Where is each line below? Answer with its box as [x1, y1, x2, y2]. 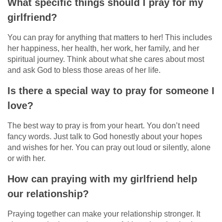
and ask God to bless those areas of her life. [7, 65, 161, 74]
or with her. [7, 154, 46, 163]
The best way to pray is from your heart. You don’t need [7, 121, 200, 130]
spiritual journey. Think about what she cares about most [7, 55, 204, 63]
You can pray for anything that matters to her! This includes [7, 33, 212, 42]
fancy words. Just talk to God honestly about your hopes [7, 132, 202, 141]
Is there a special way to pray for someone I [7, 85, 215, 96]
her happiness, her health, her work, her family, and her [7, 44, 199, 53]
